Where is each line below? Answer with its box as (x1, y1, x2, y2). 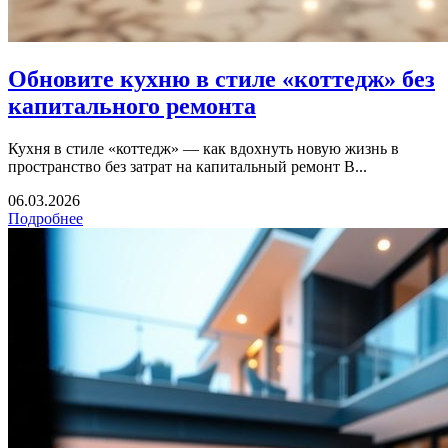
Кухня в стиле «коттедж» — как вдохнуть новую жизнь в (8, 140, 399, 158)
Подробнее (8, 210, 83, 228)
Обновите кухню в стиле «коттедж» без (8, 66, 435, 93)
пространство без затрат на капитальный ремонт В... (8, 158, 367, 176)
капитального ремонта (8, 93, 256, 120)
